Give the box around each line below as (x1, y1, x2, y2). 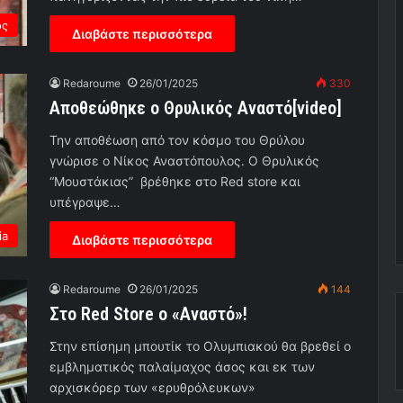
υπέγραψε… (49, 194, 121, 210)
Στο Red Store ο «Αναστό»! (49, 303, 247, 326)
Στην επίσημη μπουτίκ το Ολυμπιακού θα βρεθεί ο (49, 338, 351, 354)
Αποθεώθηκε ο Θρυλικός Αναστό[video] (49, 97, 342, 120)
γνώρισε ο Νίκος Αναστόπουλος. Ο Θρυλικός (49, 153, 319, 169)
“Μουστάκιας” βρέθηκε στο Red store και (49, 174, 300, 190)
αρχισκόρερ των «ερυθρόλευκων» (49, 380, 255, 396)
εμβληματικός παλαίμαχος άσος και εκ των (49, 359, 315, 375)
